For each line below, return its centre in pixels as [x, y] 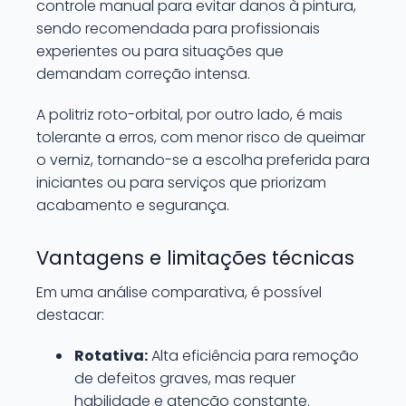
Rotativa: [111, 356]
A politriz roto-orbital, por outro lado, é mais [189, 115]
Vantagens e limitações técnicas [195, 258]
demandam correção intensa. [143, 74]
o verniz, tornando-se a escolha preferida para [203, 160]
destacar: [70, 315]
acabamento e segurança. [133, 205]
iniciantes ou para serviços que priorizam [181, 183]
